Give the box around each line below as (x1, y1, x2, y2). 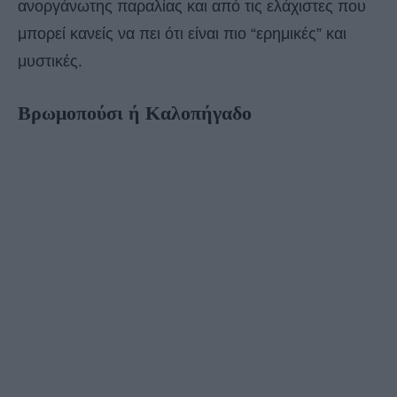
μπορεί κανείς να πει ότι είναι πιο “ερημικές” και (18, 25, 346, 43)
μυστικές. (18, 52, 82, 71)
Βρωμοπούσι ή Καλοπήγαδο (18, 102, 252, 125)
